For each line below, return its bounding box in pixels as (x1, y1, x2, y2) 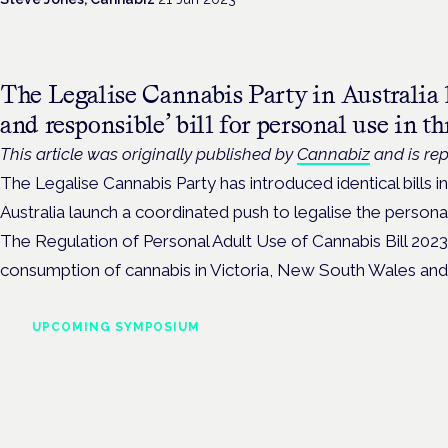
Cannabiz (297, 143, 370, 164)
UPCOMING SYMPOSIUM (32, 319, 201, 334)
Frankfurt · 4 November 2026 (32, 388, 275, 409)
